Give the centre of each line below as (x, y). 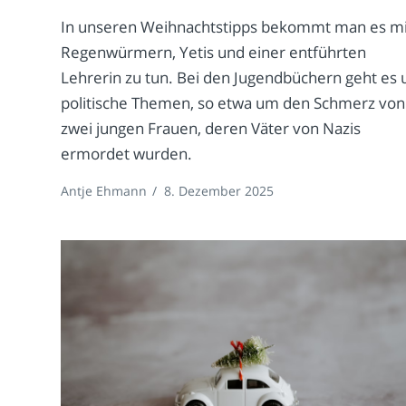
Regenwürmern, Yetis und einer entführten (214, 53)
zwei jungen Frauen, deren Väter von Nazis (211, 129)
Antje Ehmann (104, 191)
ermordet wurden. (127, 154)
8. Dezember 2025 (219, 191)
